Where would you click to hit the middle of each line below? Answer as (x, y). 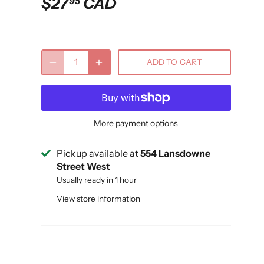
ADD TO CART (174, 62)
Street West (84, 166)
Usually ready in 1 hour (97, 179)
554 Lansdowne (176, 153)
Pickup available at (99, 153)
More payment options (136, 123)
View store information (99, 198)
